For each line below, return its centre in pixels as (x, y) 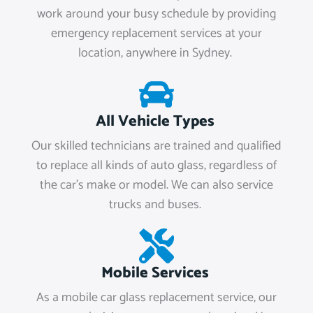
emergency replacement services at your (156, 33)
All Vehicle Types (156, 121)
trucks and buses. (156, 204)
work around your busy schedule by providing (156, 14)
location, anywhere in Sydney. (156, 53)
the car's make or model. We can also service (156, 185)
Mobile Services (156, 273)
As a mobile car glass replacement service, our (156, 297)
